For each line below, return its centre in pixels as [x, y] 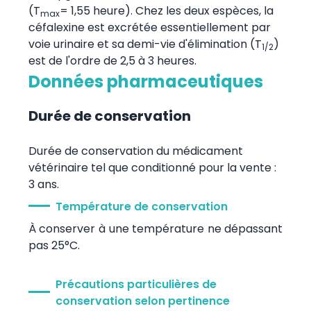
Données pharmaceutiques [145, 81]
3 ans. [43, 184]
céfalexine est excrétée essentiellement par [149, 27]
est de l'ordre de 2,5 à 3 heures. [112, 60]
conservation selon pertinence [142, 301]
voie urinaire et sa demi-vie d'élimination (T [145, 44]
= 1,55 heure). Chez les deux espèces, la [166, 10]
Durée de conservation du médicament [135, 151]
